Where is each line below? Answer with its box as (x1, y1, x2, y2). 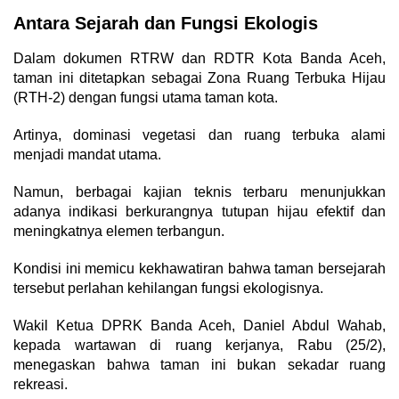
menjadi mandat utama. (13, 147, 161, 163)
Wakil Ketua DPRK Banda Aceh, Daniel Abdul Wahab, (13, 318, 386, 334)
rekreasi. (13, 377, 68, 393)
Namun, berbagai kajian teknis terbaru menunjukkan (13, 184, 386, 200)
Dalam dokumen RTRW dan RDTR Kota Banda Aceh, (13, 51, 386, 67)
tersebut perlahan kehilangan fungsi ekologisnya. (13, 281, 323, 297)
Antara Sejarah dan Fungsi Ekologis (13, 13, 318, 34)
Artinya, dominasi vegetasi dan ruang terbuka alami (13, 127, 386, 143)
